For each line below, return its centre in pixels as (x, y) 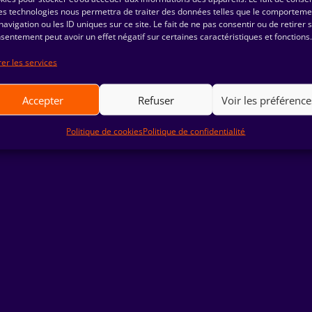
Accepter (43, 100)
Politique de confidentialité (194, 131)
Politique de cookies (105, 131)
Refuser (156, 100)
